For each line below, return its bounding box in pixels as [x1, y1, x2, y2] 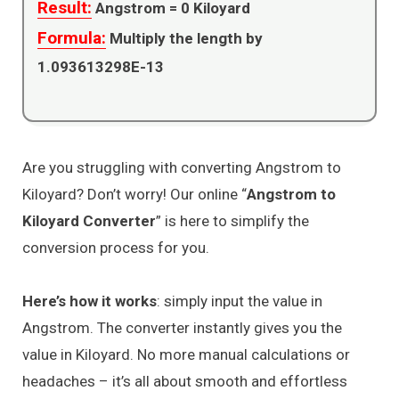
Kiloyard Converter [22, 211, 156, 230]
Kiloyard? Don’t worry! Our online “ [22, 184, 247, 203]
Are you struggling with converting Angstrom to [22, 158, 341, 176]
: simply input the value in [157, 292, 322, 311]
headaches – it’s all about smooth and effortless [22, 372, 347, 391]
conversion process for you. [22, 238, 209, 256]
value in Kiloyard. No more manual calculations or [22, 346, 350, 364]
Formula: [37, 27, 106, 48]
